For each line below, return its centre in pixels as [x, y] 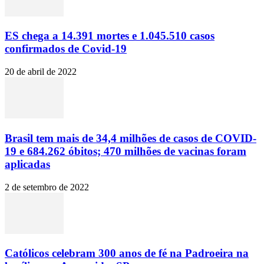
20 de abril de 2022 [41, 72]
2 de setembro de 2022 [47, 187]
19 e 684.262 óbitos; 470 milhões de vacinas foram [126, 151]
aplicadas [27, 164]
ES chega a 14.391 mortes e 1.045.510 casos [110, 36]
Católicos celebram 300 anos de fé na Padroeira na [127, 253]
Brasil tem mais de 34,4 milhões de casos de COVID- [131, 138]
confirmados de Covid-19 [66, 49]
